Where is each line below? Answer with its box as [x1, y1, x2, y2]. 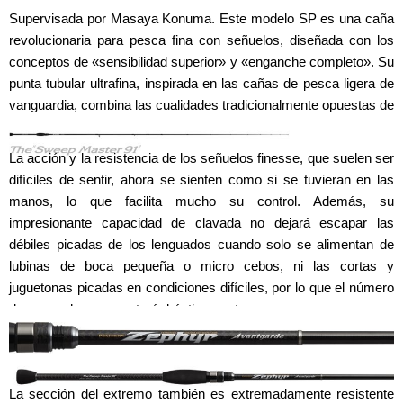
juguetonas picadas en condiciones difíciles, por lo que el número [9, 279, 394, 295]
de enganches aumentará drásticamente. [9, 300, 249, 317]
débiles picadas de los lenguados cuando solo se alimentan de [9, 236, 394, 252]
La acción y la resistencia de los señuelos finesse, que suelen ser [9, 149, 394, 166]
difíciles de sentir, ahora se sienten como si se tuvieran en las [9, 171, 394, 187]
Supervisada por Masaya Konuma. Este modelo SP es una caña [9, 10, 394, 26]
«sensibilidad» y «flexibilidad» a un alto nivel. [9, 118, 268, 134]
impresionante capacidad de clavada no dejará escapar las [9, 214, 394, 230]
